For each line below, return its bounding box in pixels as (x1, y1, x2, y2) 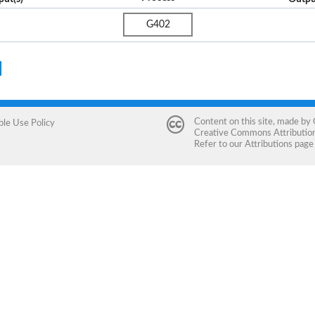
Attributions (244, 140, 292, 149)
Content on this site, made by (193, 117, 313, 127)
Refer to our (193, 140, 245, 149)
